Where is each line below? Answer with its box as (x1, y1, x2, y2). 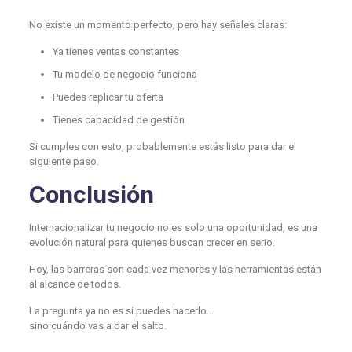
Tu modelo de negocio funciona (52, 68, 197, 80)
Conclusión (28, 180, 154, 208)
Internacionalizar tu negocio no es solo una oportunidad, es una (28, 221, 317, 233)
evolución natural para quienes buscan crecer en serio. (28, 236, 275, 248)
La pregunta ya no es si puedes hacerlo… (28, 304, 214, 317)
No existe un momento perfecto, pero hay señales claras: (28, 18, 287, 31)
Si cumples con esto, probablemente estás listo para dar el (28, 140, 296, 152)
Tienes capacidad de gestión (52, 113, 185, 126)
